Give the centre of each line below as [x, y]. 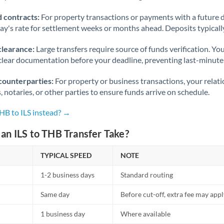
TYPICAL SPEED [66, 155]
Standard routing [147, 175]
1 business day [63, 214]
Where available [146, 214]
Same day [55, 194]
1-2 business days [68, 175]
